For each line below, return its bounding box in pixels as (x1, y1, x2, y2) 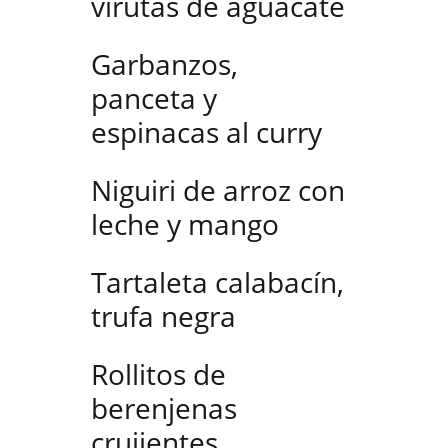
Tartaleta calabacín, (91, 263, 344, 301)
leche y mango (91, 205, 279, 243)
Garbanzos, (91, 45, 238, 83)
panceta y (91, 79, 217, 117)
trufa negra (91, 297, 236, 335)
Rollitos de (91, 355, 226, 393)
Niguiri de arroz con (91, 171, 345, 209)
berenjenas (91, 389, 237, 427)
